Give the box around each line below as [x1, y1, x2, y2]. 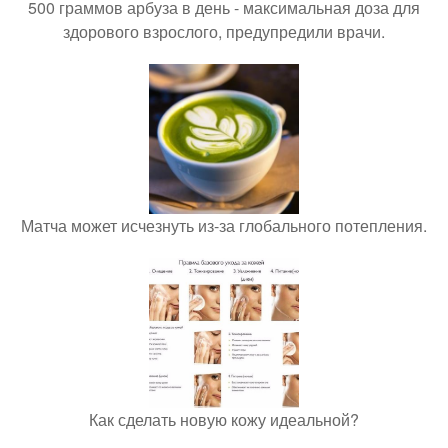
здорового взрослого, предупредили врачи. [63, 20, 385, 43]
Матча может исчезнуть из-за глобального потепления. [21, 214, 427, 237]
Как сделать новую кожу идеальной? [89, 408, 359, 431]
